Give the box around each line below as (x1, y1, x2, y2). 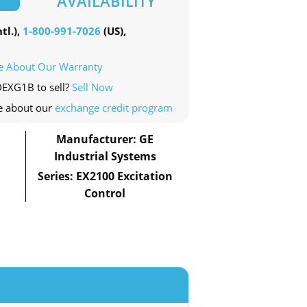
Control (84, 186, 126, 201)
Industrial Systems (53, 149, 156, 164)
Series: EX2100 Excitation (37, 169, 173, 184)
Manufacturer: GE (56, 132, 154, 147)
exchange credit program (55, 101, 173, 115)
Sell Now (72, 80, 113, 95)
